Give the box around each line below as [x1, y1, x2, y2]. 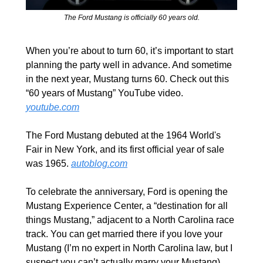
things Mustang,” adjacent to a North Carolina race [26, 214, 234, 225]
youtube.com [26, 102, 79, 112]
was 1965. [26, 158, 71, 168]
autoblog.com [71, 158, 127, 168]
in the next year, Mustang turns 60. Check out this [26, 73, 229, 84]
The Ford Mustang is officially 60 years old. [63, 13, 200, 22]
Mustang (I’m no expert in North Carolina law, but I [26, 242, 232, 253]
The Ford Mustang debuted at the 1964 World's [26, 130, 221, 140]
